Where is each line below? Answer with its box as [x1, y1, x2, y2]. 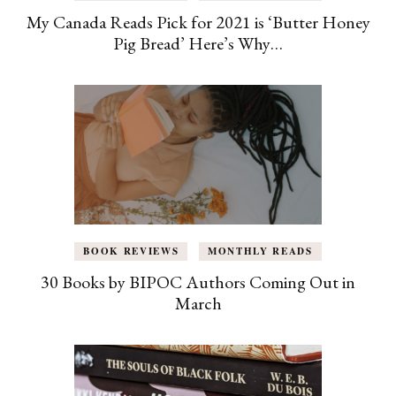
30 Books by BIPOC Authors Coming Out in [41, 270, 355, 293]
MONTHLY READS [208, 243, 313, 258]
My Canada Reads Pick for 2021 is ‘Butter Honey [26, 11, 370, 34]
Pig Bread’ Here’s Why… [113, 32, 283, 56]
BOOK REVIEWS [83, 243, 179, 258]
